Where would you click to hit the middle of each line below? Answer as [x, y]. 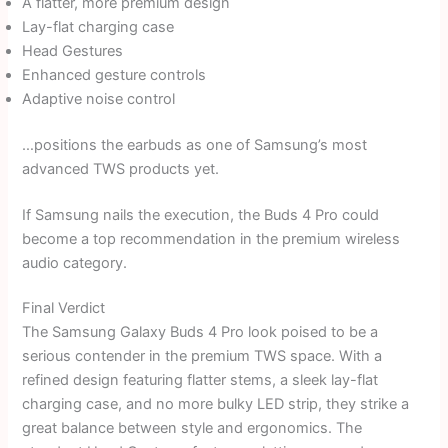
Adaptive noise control [99, 99]
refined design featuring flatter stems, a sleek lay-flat [200, 380]
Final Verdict [64, 308]
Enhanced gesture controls [114, 75]
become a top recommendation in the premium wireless [211, 238]
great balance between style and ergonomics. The [192, 428]
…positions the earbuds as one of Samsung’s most [195, 145]
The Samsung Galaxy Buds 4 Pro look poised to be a [200, 332]
